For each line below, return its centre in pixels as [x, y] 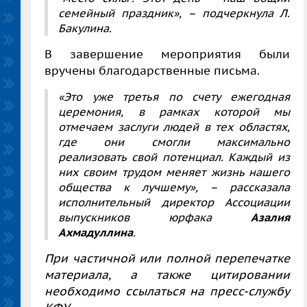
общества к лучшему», [134, 187]
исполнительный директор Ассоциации [174, 202]
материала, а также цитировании [167, 275]
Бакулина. [85, 28]
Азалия [270, 218]
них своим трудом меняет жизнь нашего [174, 172]
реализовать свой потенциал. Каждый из [174, 157]
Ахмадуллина [96, 233]
